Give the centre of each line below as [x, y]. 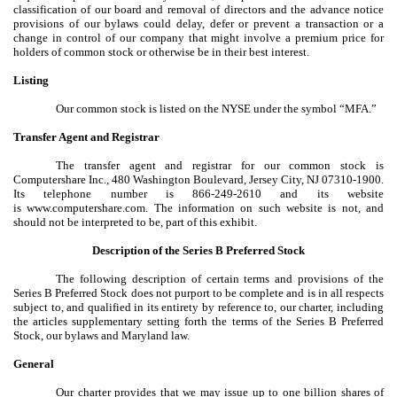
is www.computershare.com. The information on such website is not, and [198, 207]
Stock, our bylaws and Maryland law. [101, 335]
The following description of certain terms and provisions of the [220, 278]
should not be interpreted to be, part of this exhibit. [135, 222]
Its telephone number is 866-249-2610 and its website [198, 193]
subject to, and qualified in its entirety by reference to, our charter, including [198, 307]
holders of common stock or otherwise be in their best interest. [161, 51]
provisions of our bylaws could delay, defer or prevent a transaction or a [198, 23]
